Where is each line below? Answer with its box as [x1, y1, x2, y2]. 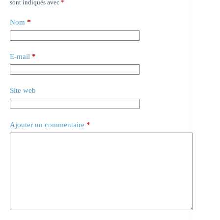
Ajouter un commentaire [10, 120, 84, 129]
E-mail [10, 52, 30, 60]
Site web [10, 86, 36, 95]
